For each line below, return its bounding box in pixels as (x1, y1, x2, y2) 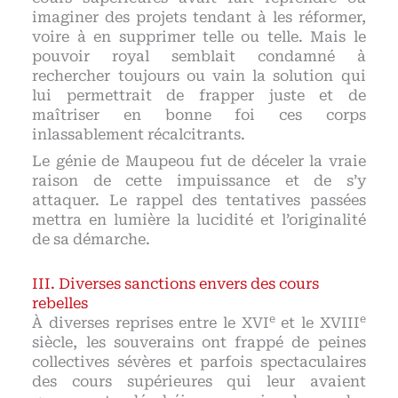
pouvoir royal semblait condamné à (32, 48, 366, 66)
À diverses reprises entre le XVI (32, 314, 269, 332)
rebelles (32, 295, 89, 313)
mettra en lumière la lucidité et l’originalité (32, 211, 366, 229)
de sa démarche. (32, 231, 151, 249)
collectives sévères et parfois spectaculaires (32, 354, 366, 371)
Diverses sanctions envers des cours (59, 275, 320, 293)
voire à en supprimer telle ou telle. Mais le (32, 28, 366, 46)
